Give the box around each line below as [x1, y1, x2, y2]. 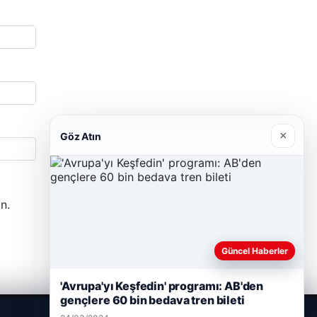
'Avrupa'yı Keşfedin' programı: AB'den [60, 279, 264, 293]
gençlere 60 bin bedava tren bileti [60, 293, 245, 307]
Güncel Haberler [221, 246, 288, 256]
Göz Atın [60, 129, 101, 142]
